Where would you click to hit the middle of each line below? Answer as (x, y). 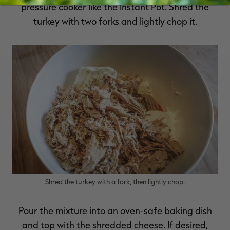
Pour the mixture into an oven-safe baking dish (115, 211)
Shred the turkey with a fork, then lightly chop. (115, 182)
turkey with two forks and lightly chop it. (115, 21)
